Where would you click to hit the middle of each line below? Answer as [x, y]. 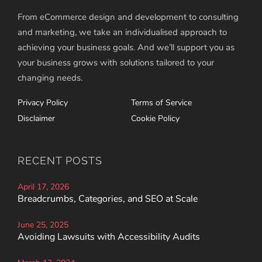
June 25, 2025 [43, 225]
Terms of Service [161, 103]
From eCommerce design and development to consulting [128, 17]
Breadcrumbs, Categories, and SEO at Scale [108, 199]
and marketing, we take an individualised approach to [122, 32]
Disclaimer [36, 119]
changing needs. [50, 78]
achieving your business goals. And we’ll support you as [126, 48]
